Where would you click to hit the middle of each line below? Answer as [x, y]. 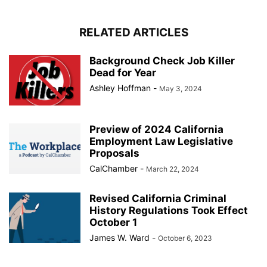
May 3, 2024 [181, 88]
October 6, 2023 [185, 238]
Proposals [114, 153]
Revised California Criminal [158, 198]
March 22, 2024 [173, 169]
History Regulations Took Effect [169, 210]
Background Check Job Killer [162, 60]
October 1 [113, 222]
